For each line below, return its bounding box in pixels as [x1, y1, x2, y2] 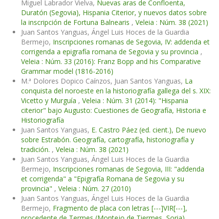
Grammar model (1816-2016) [21, 66, 113, 76]
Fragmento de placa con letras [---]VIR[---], [53, 203, 187, 213]
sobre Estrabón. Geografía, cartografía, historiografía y [21, 134, 194, 144]
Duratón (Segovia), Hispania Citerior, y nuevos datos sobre [21, 7, 207, 17]
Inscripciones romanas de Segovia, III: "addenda [53, 164, 204, 174]
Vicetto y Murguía [21, 95, 78, 105]
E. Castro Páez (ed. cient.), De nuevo [91, 125, 206, 134]
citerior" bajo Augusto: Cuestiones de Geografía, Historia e [21, 105, 206, 115]
